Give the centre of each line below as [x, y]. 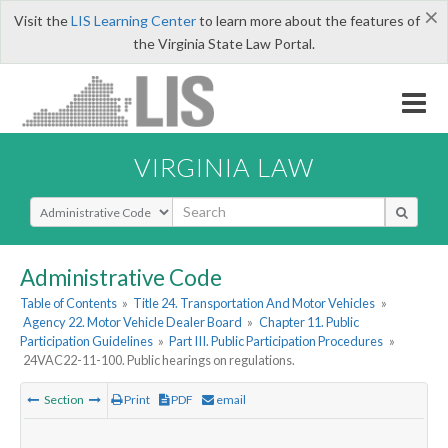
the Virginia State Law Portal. [224, 43]
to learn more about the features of [307, 20]
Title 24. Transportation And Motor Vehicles [254, 303]
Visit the [42, 20]
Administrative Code [121, 277]
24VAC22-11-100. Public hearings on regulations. [159, 360]
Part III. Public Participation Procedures [276, 341]
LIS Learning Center [133, 20]
